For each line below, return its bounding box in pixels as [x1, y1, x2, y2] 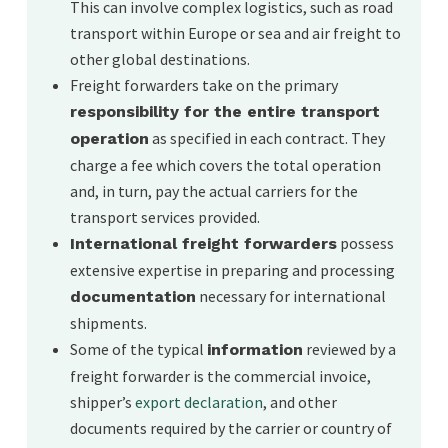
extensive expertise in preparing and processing [70, 260, 396, 281]
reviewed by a [303, 339, 397, 360]
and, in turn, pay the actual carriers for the [70, 181, 359, 202]
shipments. [70, 313, 151, 334]
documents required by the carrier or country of [70, 418, 393, 439]
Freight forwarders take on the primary [70, 75, 339, 96]
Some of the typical [70, 339, 208, 360]
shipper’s [70, 392, 136, 413]
